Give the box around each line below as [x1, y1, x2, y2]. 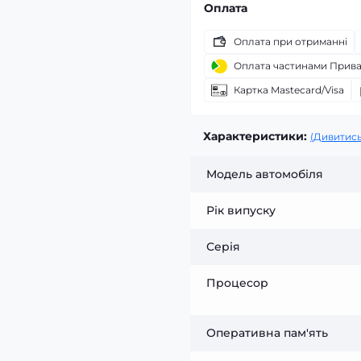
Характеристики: [203, 129, 307, 143]
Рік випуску [206, 203, 276, 218]
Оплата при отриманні [234, 35, 347, 48]
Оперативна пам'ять [206, 326, 328, 340]
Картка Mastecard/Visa [234, 84, 344, 96]
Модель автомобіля [206, 167, 323, 181]
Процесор [206, 276, 268, 290]
